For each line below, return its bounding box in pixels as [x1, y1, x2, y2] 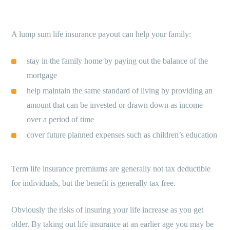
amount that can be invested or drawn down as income [27, 101, 203, 110]
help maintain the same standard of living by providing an [27, 86, 213, 95]
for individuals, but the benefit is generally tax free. [11, 179, 176, 188]
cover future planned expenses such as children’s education [27, 130, 218, 140]
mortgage [27, 71, 57, 80]
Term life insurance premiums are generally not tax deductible [11, 164, 211, 174]
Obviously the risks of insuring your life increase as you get [11, 205, 204, 215]
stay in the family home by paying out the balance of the [27, 56, 208, 66]
